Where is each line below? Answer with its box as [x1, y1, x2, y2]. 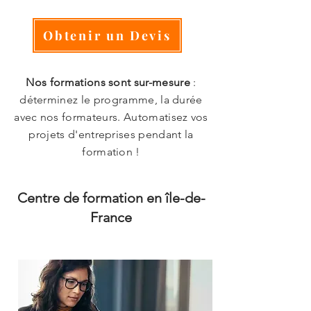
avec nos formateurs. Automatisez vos [14, 110, 208, 124]
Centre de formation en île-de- [17, 190, 205, 206]
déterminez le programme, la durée [19, 93, 203, 106]
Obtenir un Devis [43, 27, 171, 44]
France [90, 209, 132, 226]
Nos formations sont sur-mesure [26, 76, 190, 89]
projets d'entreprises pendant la [28, 128, 194, 141]
